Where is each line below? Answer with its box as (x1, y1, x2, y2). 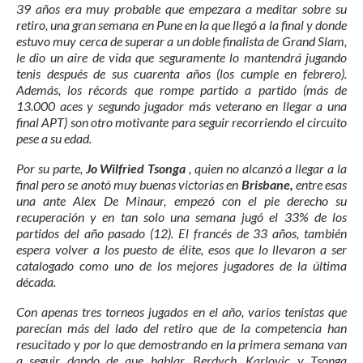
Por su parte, (16, 160, 86, 176)
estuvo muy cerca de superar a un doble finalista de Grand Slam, (16, 32, 347, 49)
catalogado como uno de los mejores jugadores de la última (16, 257, 347, 273)
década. (16, 273, 56, 289)
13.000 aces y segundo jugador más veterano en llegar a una (16, 97, 347, 113)
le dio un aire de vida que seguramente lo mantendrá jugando (16, 49, 347, 65)
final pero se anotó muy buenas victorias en (16, 176, 241, 192)
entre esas (295, 176, 348, 192)
